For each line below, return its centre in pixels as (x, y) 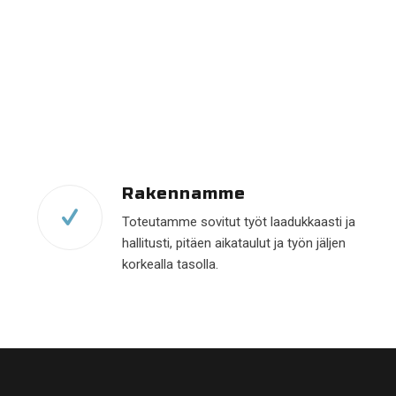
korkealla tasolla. (170, 264)
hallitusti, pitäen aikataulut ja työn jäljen (234, 243)
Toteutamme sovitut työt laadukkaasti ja (239, 221)
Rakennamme (184, 194)
